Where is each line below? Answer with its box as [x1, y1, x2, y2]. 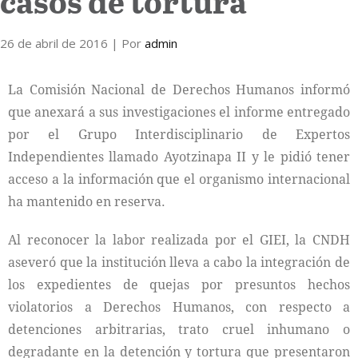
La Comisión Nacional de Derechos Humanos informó [8, 81, 350, 98]
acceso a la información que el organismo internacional [8, 170, 350, 188]
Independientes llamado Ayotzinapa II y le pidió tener [8, 148, 350, 165]
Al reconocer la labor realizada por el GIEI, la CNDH [8, 231, 350, 249]
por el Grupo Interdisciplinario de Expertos [8, 125, 350, 143]
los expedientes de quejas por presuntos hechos [8, 276, 350, 293]
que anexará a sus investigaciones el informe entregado [8, 103, 350, 121]
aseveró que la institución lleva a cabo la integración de [8, 253, 350, 271]
